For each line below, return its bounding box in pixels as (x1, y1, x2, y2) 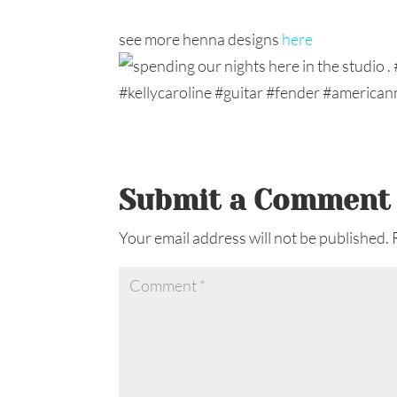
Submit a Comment (119, 184, 391, 217)
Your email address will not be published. (119, 228, 390, 247)
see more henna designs (119, 29, 283, 49)
